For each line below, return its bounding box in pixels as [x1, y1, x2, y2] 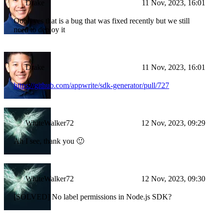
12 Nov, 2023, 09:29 [141, 119, 205, 128]
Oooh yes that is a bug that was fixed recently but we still [14, 17, 190, 25]
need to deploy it [14, 25, 65, 34]
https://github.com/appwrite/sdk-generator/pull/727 [14, 81, 169, 90]
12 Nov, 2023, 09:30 [141, 175, 205, 183]
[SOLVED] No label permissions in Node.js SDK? [14, 193, 172, 201]
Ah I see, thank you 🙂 [14, 137, 84, 146]
